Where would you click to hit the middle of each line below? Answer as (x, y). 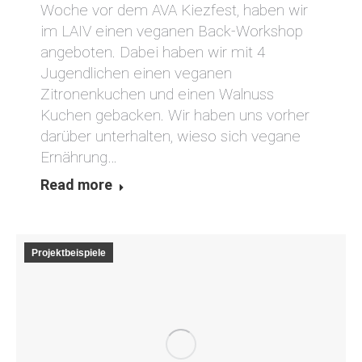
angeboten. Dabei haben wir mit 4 (153, 53)
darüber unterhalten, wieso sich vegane (170, 137)
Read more (76, 185)
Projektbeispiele (69, 253)
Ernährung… (79, 158)
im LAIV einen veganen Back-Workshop (172, 32)
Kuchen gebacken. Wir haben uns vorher (175, 116)
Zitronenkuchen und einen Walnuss (157, 95)
